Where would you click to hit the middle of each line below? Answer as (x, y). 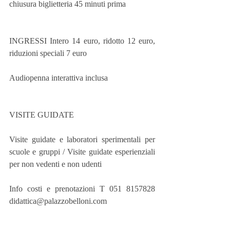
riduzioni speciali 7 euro (48, 53)
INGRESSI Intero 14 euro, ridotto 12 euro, (82, 41)
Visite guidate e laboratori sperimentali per (82, 140)
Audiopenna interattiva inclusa (59, 78)
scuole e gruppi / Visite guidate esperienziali (82, 152)
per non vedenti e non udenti (55, 164)
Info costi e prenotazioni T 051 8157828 (82, 189)
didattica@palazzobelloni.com (58, 201)
